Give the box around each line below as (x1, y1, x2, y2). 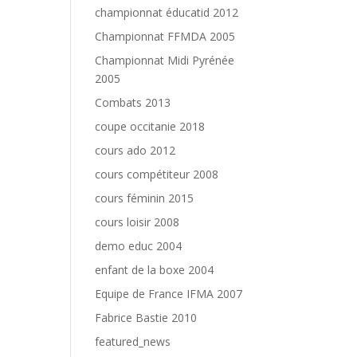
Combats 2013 (95, 95, 171, 110)
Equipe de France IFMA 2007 (95, 286, 243, 301)
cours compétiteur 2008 (95, 167, 219, 182)
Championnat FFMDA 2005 (95, 29, 236, 44)
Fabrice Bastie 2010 (95, 310, 198, 325)
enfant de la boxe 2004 (95, 262, 214, 277)
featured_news (95, 334, 171, 349)
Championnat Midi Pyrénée (95, 53, 235, 68)
